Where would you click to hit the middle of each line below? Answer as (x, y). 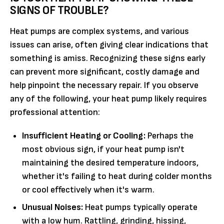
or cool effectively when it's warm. (88, 189)
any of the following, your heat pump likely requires (108, 98)
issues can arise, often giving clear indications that (109, 44)
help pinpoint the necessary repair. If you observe (104, 85)
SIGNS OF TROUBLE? (59, 10)
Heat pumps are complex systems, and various (99, 31)
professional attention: (55, 112)
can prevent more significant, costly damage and (105, 71)
